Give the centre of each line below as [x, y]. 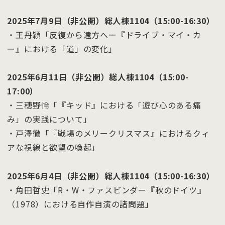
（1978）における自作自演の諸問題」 [80, 204]
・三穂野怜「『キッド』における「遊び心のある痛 [104, 105]
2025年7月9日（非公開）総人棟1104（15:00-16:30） [111, 20]
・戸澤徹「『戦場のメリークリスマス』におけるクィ [108, 133]
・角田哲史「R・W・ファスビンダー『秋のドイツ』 [106, 190]
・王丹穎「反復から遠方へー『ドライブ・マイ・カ [104, 34]
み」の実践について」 [49, 119]
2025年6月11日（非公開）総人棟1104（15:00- [98, 77]
